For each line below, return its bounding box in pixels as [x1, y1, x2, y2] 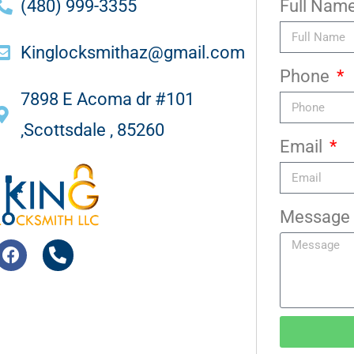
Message [279, 207, 350, 228]
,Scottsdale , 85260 [21, 120, 165, 141]
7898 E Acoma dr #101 [21, 89, 195, 110]
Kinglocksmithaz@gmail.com [21, 43, 246, 63]
